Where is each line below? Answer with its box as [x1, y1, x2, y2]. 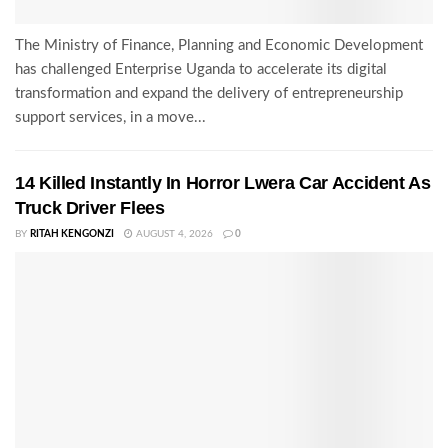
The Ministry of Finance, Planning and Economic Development [15, 38, 423, 54]
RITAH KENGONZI [30, 229, 114, 240]
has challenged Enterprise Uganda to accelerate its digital [15, 62, 387, 78]
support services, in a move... [15, 110, 206, 126]
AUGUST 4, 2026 [133, 229, 213, 240]
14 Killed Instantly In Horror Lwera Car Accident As [15, 173, 431, 194]
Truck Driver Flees [15, 198, 165, 219]
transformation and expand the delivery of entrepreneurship [15, 86, 403, 102]
